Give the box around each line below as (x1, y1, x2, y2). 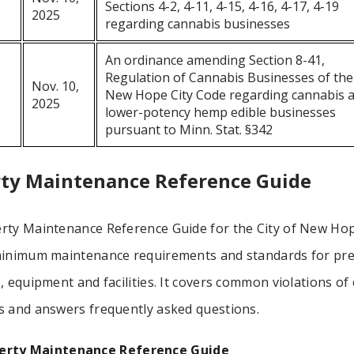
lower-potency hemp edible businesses (105, 104, 337, 122)
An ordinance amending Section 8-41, (105, 51, 326, 70)
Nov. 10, (32, 77, 80, 96)
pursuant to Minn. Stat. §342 (105, 121, 273, 139)
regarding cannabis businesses (105, 15, 291, 33)
